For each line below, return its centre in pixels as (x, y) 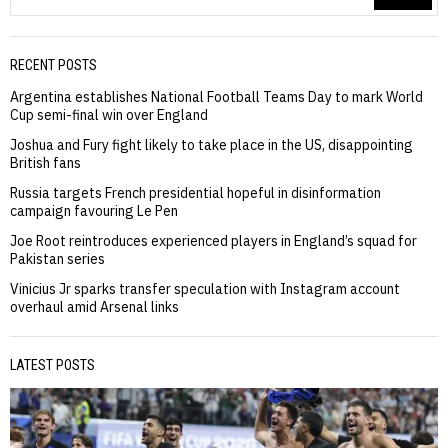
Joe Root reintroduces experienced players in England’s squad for (213, 240)
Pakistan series (57, 258)
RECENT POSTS (53, 64)
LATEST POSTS (52, 364)
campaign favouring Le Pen (94, 210)
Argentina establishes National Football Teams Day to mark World (216, 96)
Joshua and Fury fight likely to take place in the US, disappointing (211, 144)
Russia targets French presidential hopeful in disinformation (195, 192)
